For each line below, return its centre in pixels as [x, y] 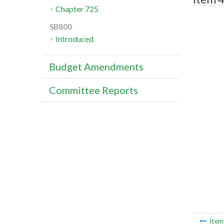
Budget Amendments [96, 67]
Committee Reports [93, 90]
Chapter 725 [77, 9]
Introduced [75, 39]
